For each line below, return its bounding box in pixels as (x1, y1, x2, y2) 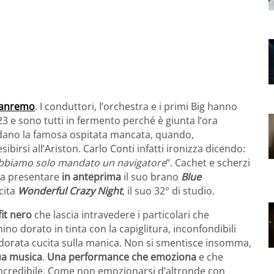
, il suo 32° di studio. (122, 183, 215, 198)
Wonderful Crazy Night (18, 183, 122, 198)
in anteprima (62, 169, 121, 183)
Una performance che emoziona (47, 250, 196, 264)
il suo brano (121, 169, 181, 183)
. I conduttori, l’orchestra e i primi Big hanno (35, 99, 237, 113)
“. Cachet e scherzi (166, 155, 250, 169)
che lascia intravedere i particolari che (32, 207, 209, 221)
